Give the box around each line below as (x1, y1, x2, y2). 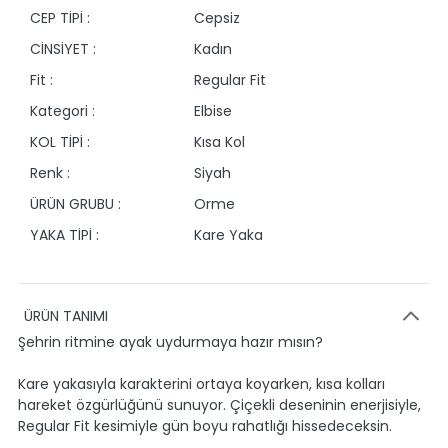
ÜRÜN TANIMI (24, 306, 108, 326)
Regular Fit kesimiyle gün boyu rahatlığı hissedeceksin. (18, 416, 392, 436)
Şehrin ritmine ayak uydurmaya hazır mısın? (18, 332, 323, 352)
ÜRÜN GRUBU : (30, 194, 121, 214)
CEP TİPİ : (30, 8, 90, 28)
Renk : (30, 163, 70, 183)
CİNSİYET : (30, 39, 96, 59)
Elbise (194, 101, 232, 121)
